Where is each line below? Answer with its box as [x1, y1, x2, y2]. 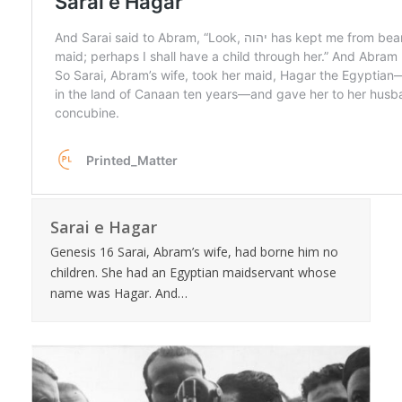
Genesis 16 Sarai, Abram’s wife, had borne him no [49, 242, 338, 260]
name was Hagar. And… [49, 284, 188, 301]
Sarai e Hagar [49, 215, 157, 238]
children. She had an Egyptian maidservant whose [49, 263, 336, 281]
